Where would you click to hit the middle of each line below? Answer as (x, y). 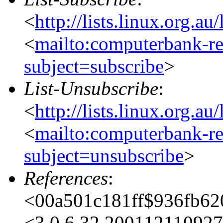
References (66, 178)
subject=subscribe (94, 66)
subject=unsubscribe (104, 155)
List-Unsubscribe (91, 88)
